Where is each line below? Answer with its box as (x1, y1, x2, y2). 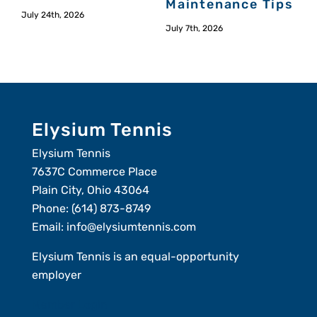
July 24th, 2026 (21, 10, 84, 21)
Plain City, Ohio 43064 (31, 183, 149, 197)
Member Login (31, 298, 108, 312)
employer (31, 268, 81, 282)
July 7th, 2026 (166, 23, 223, 34)
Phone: (31, 202, 71, 216)
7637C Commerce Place (31, 165, 157, 179)
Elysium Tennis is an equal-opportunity (31, 250, 239, 264)
